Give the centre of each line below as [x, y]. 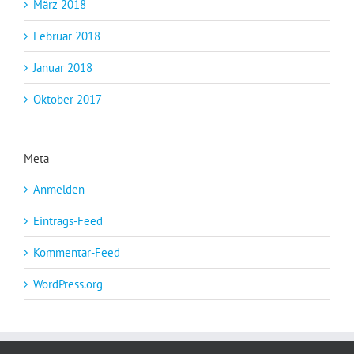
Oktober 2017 [68, 100]
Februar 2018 [67, 36]
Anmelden [59, 189]
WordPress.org [68, 284]
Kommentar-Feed [77, 252]
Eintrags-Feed [68, 220]
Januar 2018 [63, 68]
